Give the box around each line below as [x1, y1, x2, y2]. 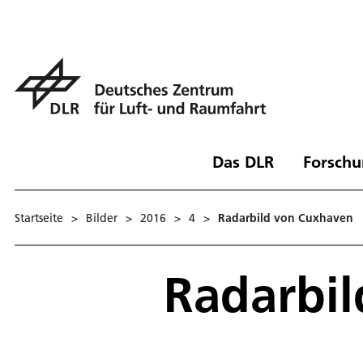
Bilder [86, 210, 117, 225]
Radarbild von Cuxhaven [218, 210, 353, 225]
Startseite [15, 210, 63, 225]
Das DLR [211, 151, 274, 172]
